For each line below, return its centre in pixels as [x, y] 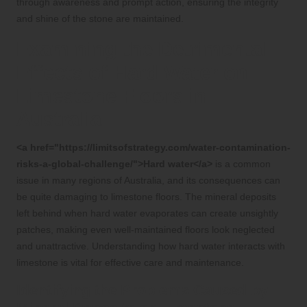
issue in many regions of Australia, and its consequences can [148, 181]
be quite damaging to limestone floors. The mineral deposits [146, 197]
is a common [242, 164]
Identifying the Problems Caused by [142, 291]
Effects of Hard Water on [132, 73]
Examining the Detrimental [142, 50]
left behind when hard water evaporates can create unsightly [147, 213]
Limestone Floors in [111, 96]
